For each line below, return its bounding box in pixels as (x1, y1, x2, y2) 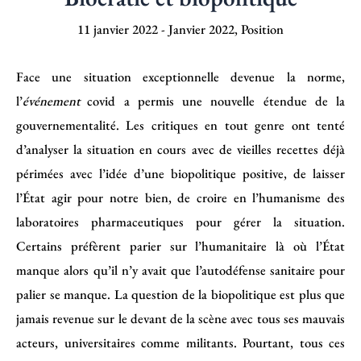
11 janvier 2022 (77, 19, 161, 38)
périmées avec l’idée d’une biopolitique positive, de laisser (16, 164, 345, 183)
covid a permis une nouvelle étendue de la (87, 92, 345, 110)
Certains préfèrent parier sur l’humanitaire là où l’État (16, 237, 345, 255)
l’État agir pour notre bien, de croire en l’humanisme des (16, 189, 345, 207)
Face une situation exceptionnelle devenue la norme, (16, 68, 345, 86)
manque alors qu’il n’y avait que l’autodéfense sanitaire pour (16, 261, 345, 280)
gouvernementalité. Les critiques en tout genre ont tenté (16, 116, 345, 135)
